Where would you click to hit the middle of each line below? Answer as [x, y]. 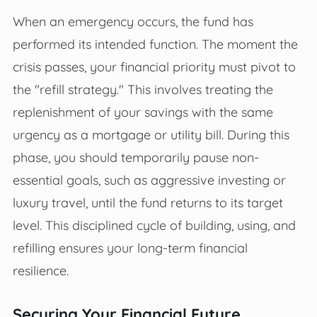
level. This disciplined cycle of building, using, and [154, 225]
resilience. [40, 270]
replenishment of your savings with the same [143, 111]
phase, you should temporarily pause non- [136, 157]
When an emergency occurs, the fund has [133, 21]
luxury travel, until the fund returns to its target [148, 202]
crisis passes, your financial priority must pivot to [154, 66]
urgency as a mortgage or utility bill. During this [151, 134]
